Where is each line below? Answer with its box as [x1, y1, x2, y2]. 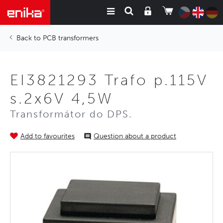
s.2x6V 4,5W [10, 90, 113, 108]
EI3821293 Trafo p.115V [10, 71, 208, 89]
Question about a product [94, 132, 176, 140]
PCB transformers [43, 34, 99, 42]
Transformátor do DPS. [10, 108, 132, 120]
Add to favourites [20, 132, 75, 140]
